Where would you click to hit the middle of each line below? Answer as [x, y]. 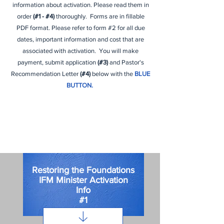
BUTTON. [80, 85]
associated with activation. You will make [80, 51]
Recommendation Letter [45, 74]
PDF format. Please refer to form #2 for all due [80, 28]
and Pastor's [126, 62]
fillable [134, 16]
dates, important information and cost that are [80, 39]
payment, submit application [57, 62]
